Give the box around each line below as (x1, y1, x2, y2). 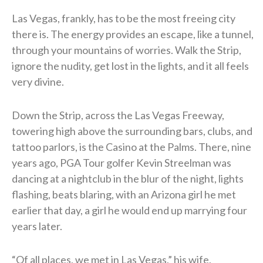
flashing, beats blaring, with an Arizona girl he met (12, 187, 236, 201)
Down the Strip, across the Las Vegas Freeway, (12, 108, 224, 122)
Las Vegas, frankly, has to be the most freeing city (12, 11, 235, 25)
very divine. (12, 75, 64, 88)
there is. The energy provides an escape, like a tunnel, (12, 27, 254, 41)
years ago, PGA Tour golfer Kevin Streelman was (12, 156, 231, 169)
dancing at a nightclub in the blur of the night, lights (12, 171, 244, 185)
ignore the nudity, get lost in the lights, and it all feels (12, 59, 249, 72)
